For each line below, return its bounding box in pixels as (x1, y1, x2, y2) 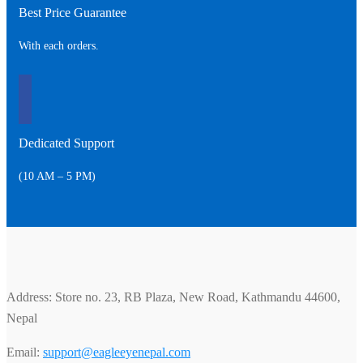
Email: (6, 345, 43, 360)
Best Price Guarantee (19, 6, 126, 20)
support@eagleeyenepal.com (43, 345, 190, 360)
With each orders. (19, 40, 99, 53)
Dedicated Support (19, 136, 114, 151)
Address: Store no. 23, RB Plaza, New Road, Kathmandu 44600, (6, 290, 340, 305)
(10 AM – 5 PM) (19, 170, 96, 183)
